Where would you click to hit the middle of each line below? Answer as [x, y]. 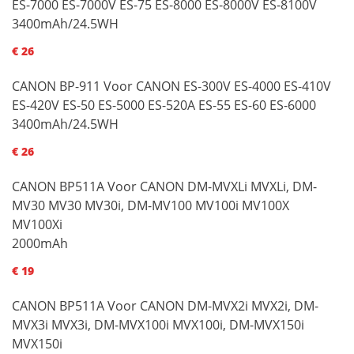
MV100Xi [37, 224]
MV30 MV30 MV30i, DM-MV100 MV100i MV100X [151, 205]
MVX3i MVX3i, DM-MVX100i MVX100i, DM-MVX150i [158, 324]
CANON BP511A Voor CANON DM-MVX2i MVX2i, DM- [165, 305]
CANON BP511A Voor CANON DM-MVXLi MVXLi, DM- [164, 186]
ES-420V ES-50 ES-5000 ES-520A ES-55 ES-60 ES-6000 [164, 105]
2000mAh [40, 243]
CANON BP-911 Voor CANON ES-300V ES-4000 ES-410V [171, 86]
